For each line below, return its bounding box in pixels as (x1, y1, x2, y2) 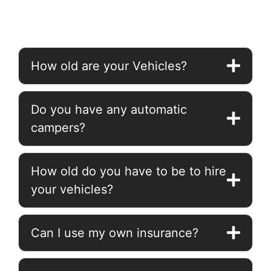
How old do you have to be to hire (31, 163, 226, 178)
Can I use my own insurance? (31, 225, 198, 240)
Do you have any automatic (31, 102, 187, 117)
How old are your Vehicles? (31, 58, 187, 73)
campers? (31, 120, 85, 135)
